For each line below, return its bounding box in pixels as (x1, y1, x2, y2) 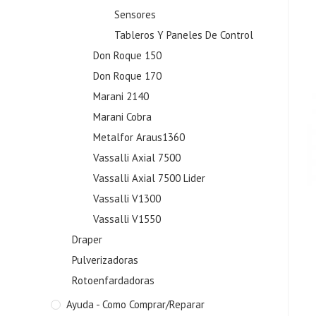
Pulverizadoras (72, 253, 138, 267)
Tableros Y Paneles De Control (114, 28, 253, 42)
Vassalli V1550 (93, 212, 161, 226)
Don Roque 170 (93, 69, 162, 83)
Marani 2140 (93, 90, 149, 103)
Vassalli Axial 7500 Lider (93, 171, 205, 185)
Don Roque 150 (93, 49, 162, 62)
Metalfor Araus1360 (93, 130, 185, 144)
